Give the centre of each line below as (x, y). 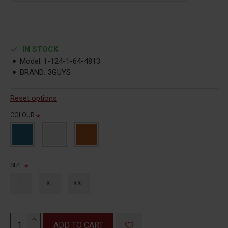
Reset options (34, 98)
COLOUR (22, 115)
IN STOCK (40, 49)
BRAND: (33, 72)
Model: (31, 61)
